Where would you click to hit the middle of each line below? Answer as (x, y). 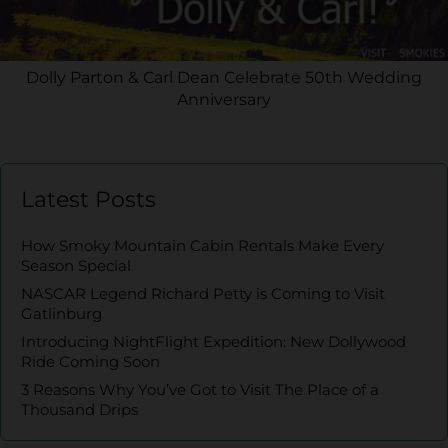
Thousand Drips (79, 410)
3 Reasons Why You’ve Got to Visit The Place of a (200, 390)
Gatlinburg (61, 314)
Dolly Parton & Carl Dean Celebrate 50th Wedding (224, 78)
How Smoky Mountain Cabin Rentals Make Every (202, 246)
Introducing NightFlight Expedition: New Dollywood (213, 342)
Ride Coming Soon (90, 362)
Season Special (76, 266)
